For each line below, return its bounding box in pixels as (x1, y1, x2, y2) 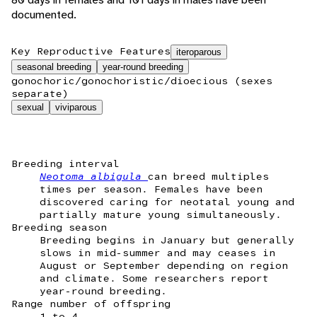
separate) (11, 87, 69, 100)
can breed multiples (148, 170, 269, 183)
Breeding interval (11, 157, 120, 171)
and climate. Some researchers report (40, 272, 269, 285)
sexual (17, 102, 44, 113)
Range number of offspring (11, 297, 171, 311)
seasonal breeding (17, 62, 91, 73)
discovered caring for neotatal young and (40, 195, 294, 209)
